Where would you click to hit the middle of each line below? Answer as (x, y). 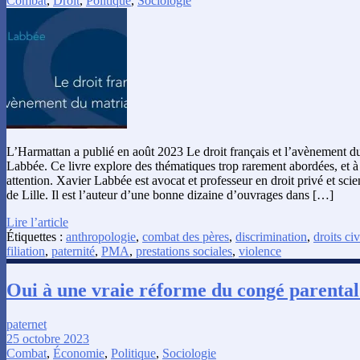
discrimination (271, 236)
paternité (73, 251)
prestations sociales (184, 251)
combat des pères (186, 236)
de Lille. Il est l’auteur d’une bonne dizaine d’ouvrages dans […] (170, 194)
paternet (27, 324)
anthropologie (101, 236)
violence (260, 251)
